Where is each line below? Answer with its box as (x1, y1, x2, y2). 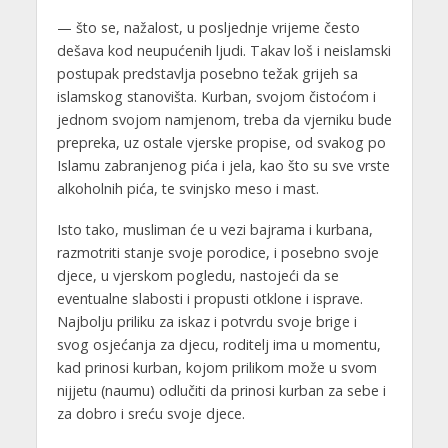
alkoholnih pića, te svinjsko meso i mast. (56, 178, 319, 198)
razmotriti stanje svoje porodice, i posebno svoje (56, 242, 379, 262)
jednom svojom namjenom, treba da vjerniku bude (56, 109, 392, 129)
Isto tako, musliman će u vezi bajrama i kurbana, (56, 219, 373, 239)
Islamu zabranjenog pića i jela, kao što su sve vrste (56, 155, 390, 175)
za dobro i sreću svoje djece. (56, 403, 245, 423)
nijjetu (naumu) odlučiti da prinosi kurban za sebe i (56, 380, 386, 400)
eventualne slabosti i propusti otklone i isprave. (56, 288, 363, 308)
